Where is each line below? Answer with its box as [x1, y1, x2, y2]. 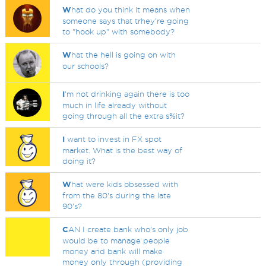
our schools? [62, 62, 109, 70]
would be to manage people [62, 236, 170, 245]
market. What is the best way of [62, 146, 183, 154]
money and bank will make [62, 247, 163, 255]
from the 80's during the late [62, 191, 172, 199]
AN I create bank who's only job [68, 225, 189, 233]
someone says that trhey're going [62, 17, 189, 25]
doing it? [62, 157, 96, 165]
